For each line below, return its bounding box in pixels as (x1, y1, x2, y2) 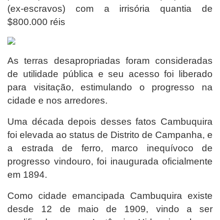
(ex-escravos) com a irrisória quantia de (7, 3, 213, 14)
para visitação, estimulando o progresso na (7, 82, 213, 92)
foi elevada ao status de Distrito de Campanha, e (7, 129, 213, 140)
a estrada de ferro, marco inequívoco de (7, 142, 213, 153)
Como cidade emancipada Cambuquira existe (7, 190, 213, 201)
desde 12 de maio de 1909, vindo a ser (7, 203, 213, 214)
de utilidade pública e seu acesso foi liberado (7, 68, 213, 79)
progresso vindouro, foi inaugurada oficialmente (7, 156, 213, 166)
